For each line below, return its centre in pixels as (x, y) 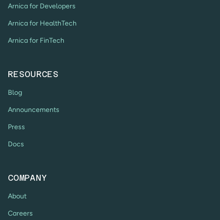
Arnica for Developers (42, 6)
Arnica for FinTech (36, 41)
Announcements (34, 110)
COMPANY (27, 178)
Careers (20, 214)
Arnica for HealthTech (42, 24)
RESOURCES (33, 74)
